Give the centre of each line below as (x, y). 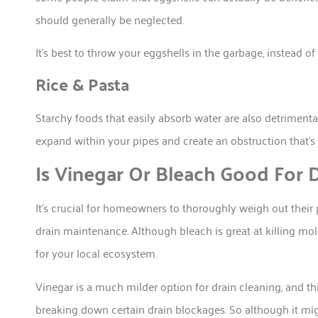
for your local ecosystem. (96, 253)
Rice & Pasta (82, 84)
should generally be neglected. (110, 19)
